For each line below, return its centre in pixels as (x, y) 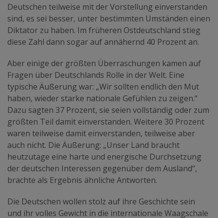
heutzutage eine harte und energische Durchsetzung (104, 156)
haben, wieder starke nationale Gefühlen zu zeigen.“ (102, 98)
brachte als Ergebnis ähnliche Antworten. (82, 180)
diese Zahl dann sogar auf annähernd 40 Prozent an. (103, 42)
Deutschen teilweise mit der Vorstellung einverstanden (107, 7)
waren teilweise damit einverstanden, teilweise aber (101, 133)
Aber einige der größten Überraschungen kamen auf (104, 63)
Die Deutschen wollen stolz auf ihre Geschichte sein (101, 201)
